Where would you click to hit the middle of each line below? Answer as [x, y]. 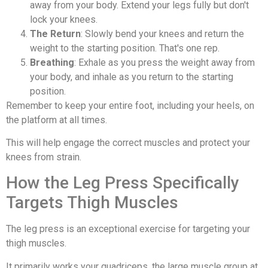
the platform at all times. [57, 120]
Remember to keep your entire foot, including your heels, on [130, 105]
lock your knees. [64, 19]
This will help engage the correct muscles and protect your [128, 142]
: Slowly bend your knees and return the [162, 33]
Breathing [52, 62]
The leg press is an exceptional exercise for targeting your [128, 229]
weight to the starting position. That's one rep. [125, 48]
